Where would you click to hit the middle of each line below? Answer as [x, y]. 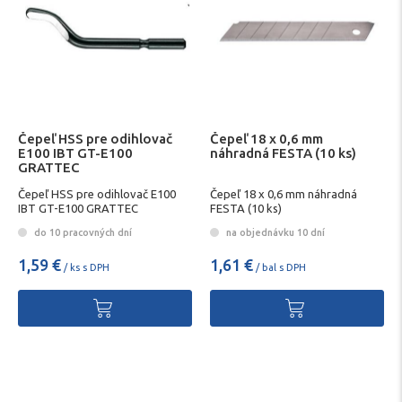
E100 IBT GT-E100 [75, 153]
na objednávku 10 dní [274, 233]
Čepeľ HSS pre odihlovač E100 [97, 193]
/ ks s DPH [85, 268]
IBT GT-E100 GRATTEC [78, 208]
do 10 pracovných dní [82, 233]
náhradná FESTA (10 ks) [283, 153]
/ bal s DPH [280, 268]
